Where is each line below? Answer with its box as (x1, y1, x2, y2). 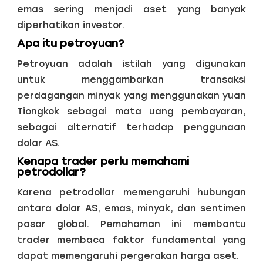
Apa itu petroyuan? (16, 37, 124, 50)
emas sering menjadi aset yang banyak (16, 4, 247, 15)
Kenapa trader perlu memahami (16, 154, 189, 168)
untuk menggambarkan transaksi (16, 73, 247, 85)
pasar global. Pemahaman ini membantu (16, 218, 247, 230)
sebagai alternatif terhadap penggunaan (16, 121, 247, 133)
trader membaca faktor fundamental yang (16, 234, 247, 245)
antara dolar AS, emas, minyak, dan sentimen (16, 202, 247, 214)
